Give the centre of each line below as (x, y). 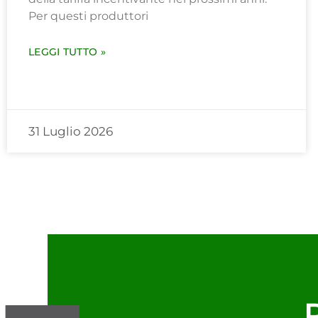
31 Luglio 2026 (71, 132)
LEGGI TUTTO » (67, 52)
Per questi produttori (88, 16)
